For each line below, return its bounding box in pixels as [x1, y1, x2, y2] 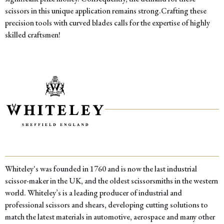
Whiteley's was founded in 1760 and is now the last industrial [5, 163, 197, 174]
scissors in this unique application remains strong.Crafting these [5, 5, 206, 16]
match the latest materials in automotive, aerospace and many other [5, 211, 215, 222]
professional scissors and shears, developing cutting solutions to [5, 199, 208, 210]
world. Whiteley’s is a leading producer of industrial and [5, 187, 182, 198]
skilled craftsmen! [5, 29, 60, 40]
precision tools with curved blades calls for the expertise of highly [5, 17, 210, 28]
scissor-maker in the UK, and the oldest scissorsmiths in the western [5, 175, 218, 186]
